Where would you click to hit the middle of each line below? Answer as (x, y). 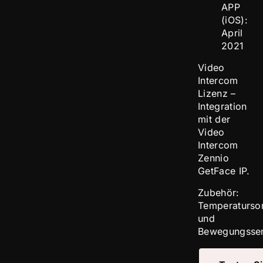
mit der (214, 119)
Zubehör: (219, 192)
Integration (222, 106)
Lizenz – (217, 93)
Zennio (213, 158)
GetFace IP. (224, 171)
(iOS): (235, 20)
